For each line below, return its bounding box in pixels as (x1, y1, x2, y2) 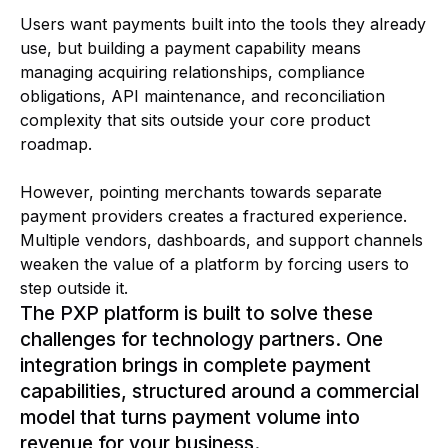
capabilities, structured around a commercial (20, 378, 419, 403)
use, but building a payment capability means (20, 37, 361, 58)
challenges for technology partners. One (20, 326, 383, 351)
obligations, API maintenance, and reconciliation (20, 85, 385, 106)
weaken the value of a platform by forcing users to (20, 253, 409, 274)
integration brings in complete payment (20, 352, 371, 377)
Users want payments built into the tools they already (20, 13, 426, 34)
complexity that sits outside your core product (20, 109, 370, 130)
